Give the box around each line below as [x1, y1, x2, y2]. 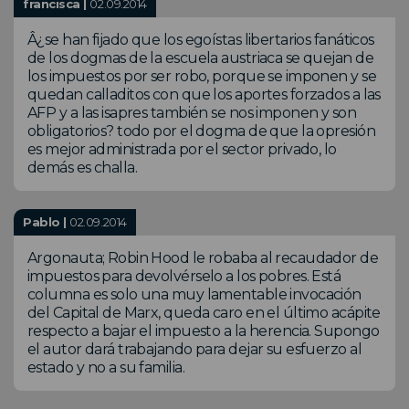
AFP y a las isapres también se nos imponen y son [27, 104, 357, 122]
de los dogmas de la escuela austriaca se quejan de [27, 49, 374, 68]
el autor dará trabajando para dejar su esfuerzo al [27, 341, 362, 359]
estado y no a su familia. [27, 359, 185, 377]
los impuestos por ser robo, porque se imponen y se [27, 68, 377, 86]
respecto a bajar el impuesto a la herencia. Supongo [27, 322, 380, 341]
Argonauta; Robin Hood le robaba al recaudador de [27, 249, 379, 267]
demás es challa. [27, 159, 138, 177]
